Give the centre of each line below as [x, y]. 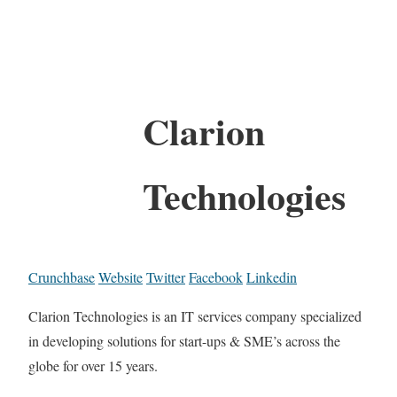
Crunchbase [62, 276]
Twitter [166, 276]
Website [121, 276]
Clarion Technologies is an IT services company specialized [195, 315]
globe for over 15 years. [93, 365]
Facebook [216, 276]
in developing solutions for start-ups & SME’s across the [184, 340]
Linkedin [272, 276]
